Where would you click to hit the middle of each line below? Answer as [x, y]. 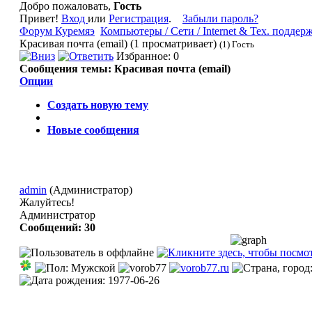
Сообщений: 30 [57, 227]
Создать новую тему [97, 104]
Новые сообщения [93, 130]
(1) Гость [236, 44]
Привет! [40, 18]
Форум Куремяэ [57, 31]
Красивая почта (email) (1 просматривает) [119, 43]
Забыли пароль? [220, 18]
